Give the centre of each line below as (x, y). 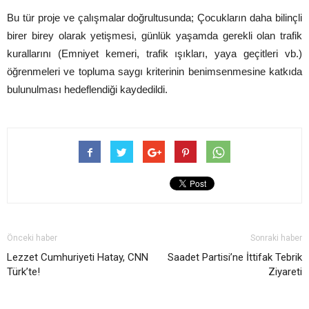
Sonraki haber (276, 238)
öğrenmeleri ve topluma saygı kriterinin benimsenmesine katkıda (154, 71)
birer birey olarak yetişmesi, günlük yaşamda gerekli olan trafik (154, 35)
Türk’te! (23, 271)
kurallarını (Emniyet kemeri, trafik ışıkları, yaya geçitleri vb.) (154, 53)
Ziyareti (285, 271)
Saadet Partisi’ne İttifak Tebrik (235, 257)
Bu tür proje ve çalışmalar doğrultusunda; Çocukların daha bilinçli (154, 17)
